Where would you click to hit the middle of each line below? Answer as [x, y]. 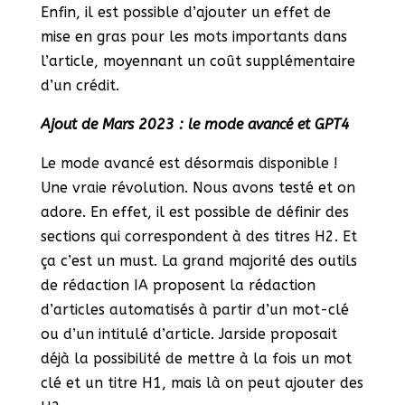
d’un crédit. [80, 86]
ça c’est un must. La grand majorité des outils [198, 261]
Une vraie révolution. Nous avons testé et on [198, 188]
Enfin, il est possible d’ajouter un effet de [185, 13]
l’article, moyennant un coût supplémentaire [198, 61]
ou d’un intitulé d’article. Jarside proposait [188, 334]
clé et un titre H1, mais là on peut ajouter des [202, 383]
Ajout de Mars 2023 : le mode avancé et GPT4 [195, 125]
